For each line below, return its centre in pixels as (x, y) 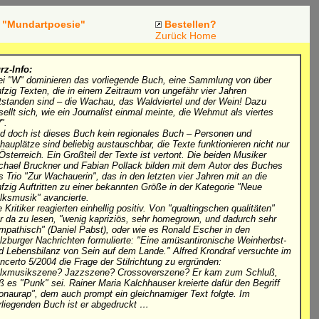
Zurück (171, 36)
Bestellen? (190, 24)
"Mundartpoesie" (44, 24)
